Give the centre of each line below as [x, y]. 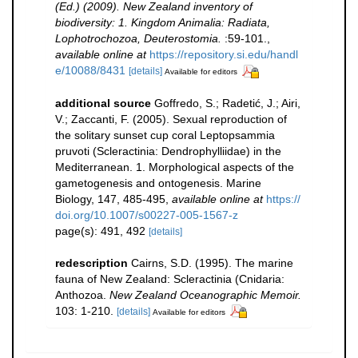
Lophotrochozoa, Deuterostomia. [138, 38]
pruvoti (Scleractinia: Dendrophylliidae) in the [168, 151]
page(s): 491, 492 [102, 231]
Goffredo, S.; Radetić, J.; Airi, [227, 103]
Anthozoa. [82, 294]
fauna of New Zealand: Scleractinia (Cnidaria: [170, 278]
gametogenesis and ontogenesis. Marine [158, 183]
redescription [91, 263]
